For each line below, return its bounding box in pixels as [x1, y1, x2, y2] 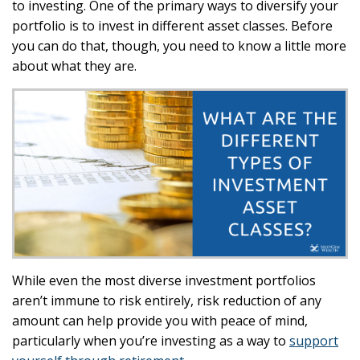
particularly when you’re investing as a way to [12, 332, 289, 350]
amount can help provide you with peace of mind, [12, 312, 308, 329]
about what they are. [12, 57, 140, 75]
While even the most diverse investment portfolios [12, 272, 316, 289]
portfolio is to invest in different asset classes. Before [12, 17, 333, 35]
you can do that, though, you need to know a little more [12, 37, 346, 55]
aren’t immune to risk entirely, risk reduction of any [12, 292, 321, 309]
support [289, 332, 338, 350]
